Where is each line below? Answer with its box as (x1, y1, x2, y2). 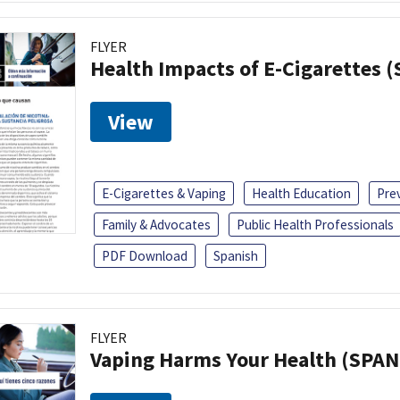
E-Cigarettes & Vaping (102, 184, 226, 202)
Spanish (213, 246, 258, 264)
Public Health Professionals (237, 215, 394, 233)
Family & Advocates (102, 215, 211, 233)
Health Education (252, 184, 351, 202)
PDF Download (102, 246, 187, 264)
